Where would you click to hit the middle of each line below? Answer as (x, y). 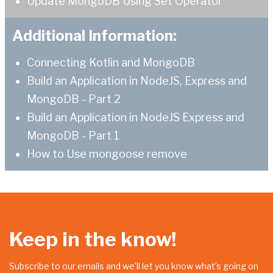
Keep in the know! (93, 239)
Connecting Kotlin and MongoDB (111, 63)
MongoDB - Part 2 (74, 99)
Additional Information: (94, 36)
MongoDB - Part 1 (73, 136)
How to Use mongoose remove (107, 154)
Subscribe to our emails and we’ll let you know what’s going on (134, 266)
